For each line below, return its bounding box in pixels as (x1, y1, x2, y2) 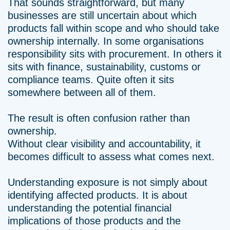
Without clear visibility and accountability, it (8, 138, 201, 149)
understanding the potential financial (8, 202, 171, 214)
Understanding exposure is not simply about (8, 177, 207, 188)
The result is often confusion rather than (8, 112, 190, 124)
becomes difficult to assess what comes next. (8, 151, 215, 162)
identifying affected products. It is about (8, 189, 187, 201)
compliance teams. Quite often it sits (8, 74, 174, 85)
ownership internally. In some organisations (8, 35, 204, 47)
